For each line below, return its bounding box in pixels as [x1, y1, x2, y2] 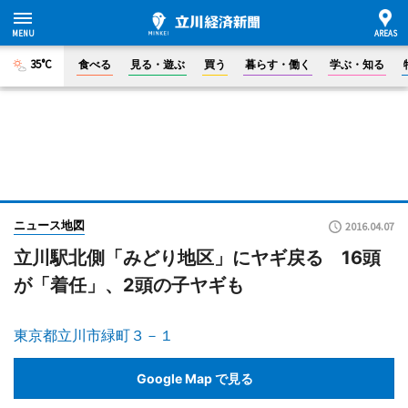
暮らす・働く [245, 57, 311, 71]
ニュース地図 [14, 218, 85, 232]
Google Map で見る [137, 370, 253, 386]
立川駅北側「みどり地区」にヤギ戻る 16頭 [14, 247, 381, 269]
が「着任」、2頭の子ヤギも [14, 274, 244, 296]
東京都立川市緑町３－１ [14, 326, 174, 344]
